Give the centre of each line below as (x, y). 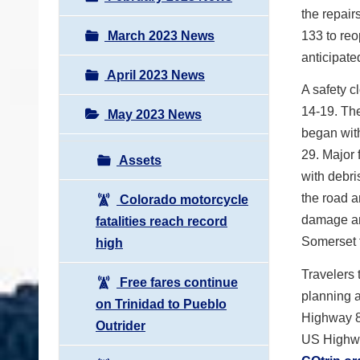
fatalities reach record (162, 221)
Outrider (121, 325)
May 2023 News (153, 114)
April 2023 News (155, 75)
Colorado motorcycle (182, 199)
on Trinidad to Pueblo (161, 304)
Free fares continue (177, 282)
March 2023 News (160, 35)
